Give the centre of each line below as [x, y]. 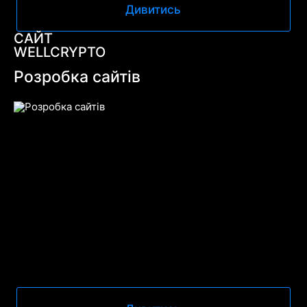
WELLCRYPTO [59, 52]
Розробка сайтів [77, 76]
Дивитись [153, 9]
